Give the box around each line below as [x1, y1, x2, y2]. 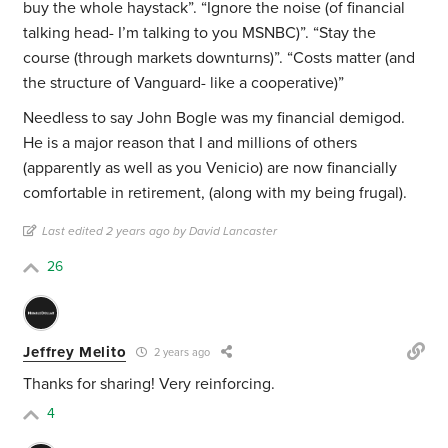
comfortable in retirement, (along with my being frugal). [23, 183, 408, 204]
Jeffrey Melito [23, 342, 127, 361]
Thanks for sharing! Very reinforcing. [23, 374, 276, 395]
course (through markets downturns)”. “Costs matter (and [23, 48, 416, 69]
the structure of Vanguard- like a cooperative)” [23, 73, 345, 94]
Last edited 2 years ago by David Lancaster [42, 224, 278, 239]
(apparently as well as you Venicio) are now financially [23, 158, 398, 179]
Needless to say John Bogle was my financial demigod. [23, 108, 406, 129]
